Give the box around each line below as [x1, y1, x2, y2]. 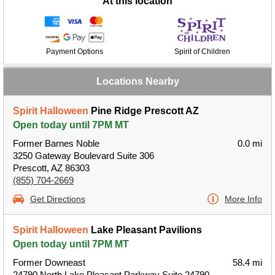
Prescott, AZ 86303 [13, 163, 90, 173]
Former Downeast [13, 257, 85, 268]
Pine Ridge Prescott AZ [88, 106, 199, 116]
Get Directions [30, 194, 85, 204]
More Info [225, 194, 262, 204]
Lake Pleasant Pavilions [88, 225, 202, 235]
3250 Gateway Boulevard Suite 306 [13, 150, 154, 161]
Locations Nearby [96, 76, 179, 87]
